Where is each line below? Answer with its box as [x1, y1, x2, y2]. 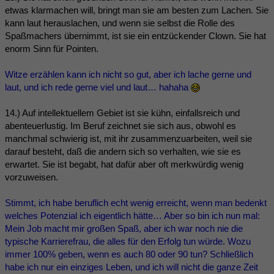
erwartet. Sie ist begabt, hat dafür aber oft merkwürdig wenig [5, 158, 243, 169]
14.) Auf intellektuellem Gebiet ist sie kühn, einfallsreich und [5, 107, 240, 118]
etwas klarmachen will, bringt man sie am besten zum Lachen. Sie [5, 4, 268, 15]
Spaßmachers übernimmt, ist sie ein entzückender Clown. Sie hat [5, 30, 266, 41]
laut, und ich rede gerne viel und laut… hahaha [5, 81, 191, 92]
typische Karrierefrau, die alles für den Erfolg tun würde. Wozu [5, 235, 251, 246]
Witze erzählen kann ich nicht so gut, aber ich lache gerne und [5, 68, 251, 80]
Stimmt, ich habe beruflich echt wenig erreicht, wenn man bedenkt [5, 197, 267, 208]
